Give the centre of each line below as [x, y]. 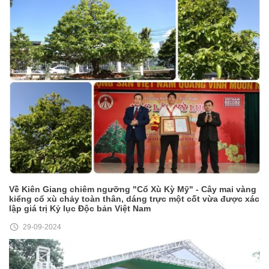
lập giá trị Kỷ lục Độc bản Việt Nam [80, 208]
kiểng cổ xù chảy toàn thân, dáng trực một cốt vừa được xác [134, 198]
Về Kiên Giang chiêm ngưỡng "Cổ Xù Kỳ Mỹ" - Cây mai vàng [133, 189]
